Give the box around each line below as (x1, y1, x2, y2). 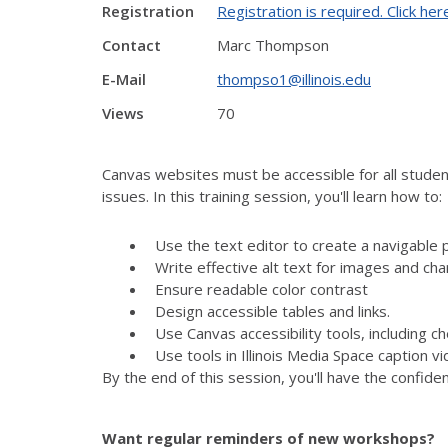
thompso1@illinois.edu (217, 69, 371, 89)
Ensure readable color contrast (154, 279, 368, 299)
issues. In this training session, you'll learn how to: (102, 186, 442, 206)
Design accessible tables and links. (154, 301, 394, 321)
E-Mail (102, 69, 146, 89)
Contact (102, 35, 161, 55)
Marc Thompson (217, 35, 329, 55)
